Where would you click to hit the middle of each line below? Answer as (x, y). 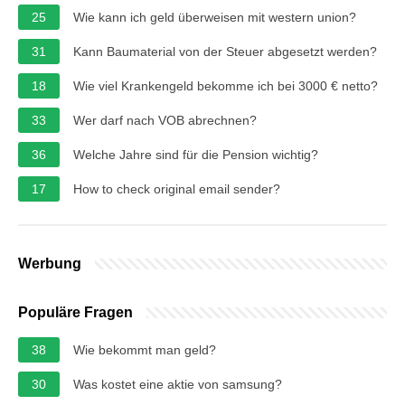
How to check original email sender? (177, 188)
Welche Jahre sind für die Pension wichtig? (196, 154)
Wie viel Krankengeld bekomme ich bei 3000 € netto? (226, 85)
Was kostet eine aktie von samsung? (178, 384)
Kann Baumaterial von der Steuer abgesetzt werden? (225, 51)
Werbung (50, 263)
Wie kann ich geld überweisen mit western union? (215, 17)
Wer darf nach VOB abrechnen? (165, 120)
